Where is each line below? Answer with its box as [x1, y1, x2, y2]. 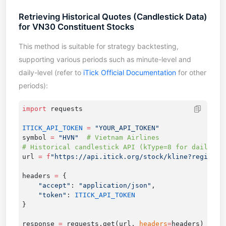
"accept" [22, 181, 71, 189]
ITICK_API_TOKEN [22, 124, 83, 132]
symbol [22, 133, 50, 141]
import [22, 104, 46, 112]
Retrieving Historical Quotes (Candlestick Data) [19, 12, 207, 22]
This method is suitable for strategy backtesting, [19, 42, 179, 51]
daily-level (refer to [19, 68, 83, 77]
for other [176, 68, 206, 77]
